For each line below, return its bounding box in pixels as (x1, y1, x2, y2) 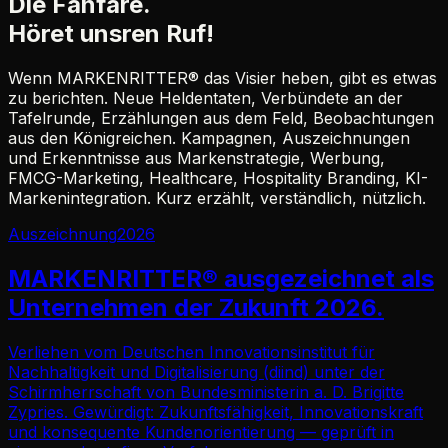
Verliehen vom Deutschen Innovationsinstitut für (8, 341, 375, 362)
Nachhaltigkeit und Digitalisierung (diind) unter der (8, 361, 385, 382)
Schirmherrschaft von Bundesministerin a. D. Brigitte (8, 381, 404, 402)
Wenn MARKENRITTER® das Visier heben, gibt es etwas (8, 67, 437, 88)
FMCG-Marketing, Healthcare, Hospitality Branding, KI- (8, 167, 428, 188)
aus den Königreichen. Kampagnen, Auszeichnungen (8, 127, 410, 148)
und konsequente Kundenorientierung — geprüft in (8, 421, 394, 442)
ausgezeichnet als (218, 263, 434, 293)
